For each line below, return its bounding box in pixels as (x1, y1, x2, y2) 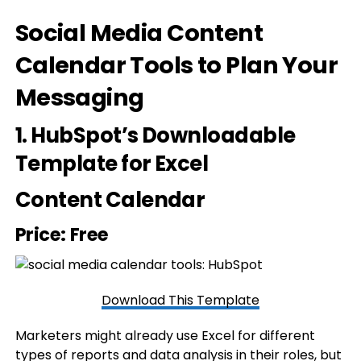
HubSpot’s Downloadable (31, 121, 296, 150)
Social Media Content (15, 17, 263, 49)
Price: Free (15, 222, 109, 247)
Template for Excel (15, 149, 209, 178)
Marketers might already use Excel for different (15, 326, 315, 345)
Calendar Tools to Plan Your (15, 49, 338, 81)
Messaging (15, 81, 144, 114)
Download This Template (101, 291, 259, 309)
